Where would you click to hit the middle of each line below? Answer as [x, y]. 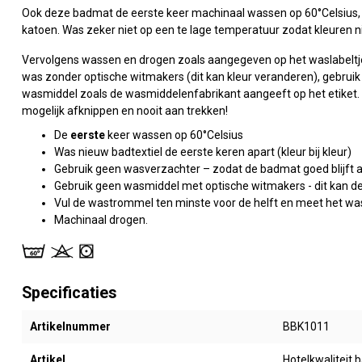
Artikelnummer [70, 326]
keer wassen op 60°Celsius [174, 135]
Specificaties [69, 293]
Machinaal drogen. [101, 219]
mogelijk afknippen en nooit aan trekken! [125, 111]
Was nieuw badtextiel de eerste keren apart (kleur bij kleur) [203, 152]
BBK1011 [306, 326]
